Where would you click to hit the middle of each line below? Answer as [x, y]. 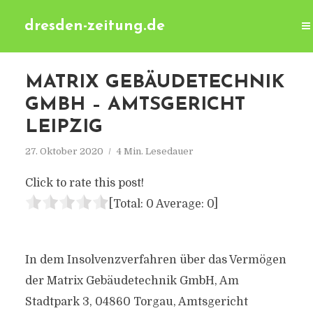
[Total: [127, 204]
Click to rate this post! [84, 183]
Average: [180, 204]
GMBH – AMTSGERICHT [135, 105]
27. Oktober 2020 [64, 151]
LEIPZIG [64, 128]
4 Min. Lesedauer [155, 151]
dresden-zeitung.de [95, 26]
